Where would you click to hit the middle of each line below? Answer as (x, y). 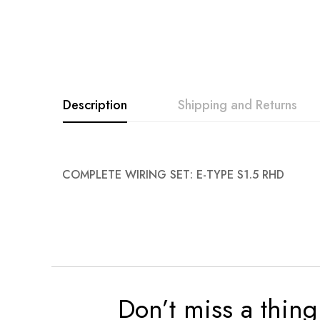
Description (95, 105)
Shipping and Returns (237, 105)
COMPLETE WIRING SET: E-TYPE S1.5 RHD (173, 175)
